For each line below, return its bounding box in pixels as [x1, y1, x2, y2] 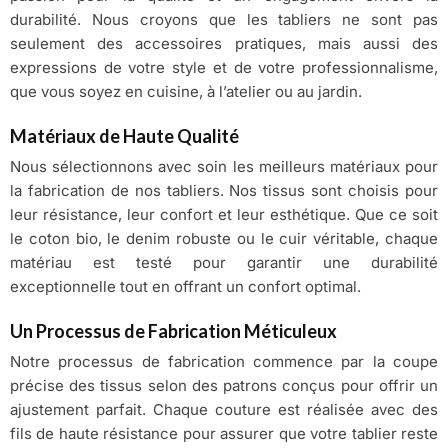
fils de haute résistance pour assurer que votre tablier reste [10, 423, 438, 443]
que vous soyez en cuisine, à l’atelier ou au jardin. [10, 81, 362, 101]
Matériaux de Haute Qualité [10, 124, 239, 147]
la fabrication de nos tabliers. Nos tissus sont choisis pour [10, 180, 438, 200]
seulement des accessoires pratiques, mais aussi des [10, 33, 438, 53]
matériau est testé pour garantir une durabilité [10, 252, 438, 272]
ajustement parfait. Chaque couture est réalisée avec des [10, 399, 438, 419]
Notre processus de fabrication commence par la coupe [10, 351, 438, 371]
